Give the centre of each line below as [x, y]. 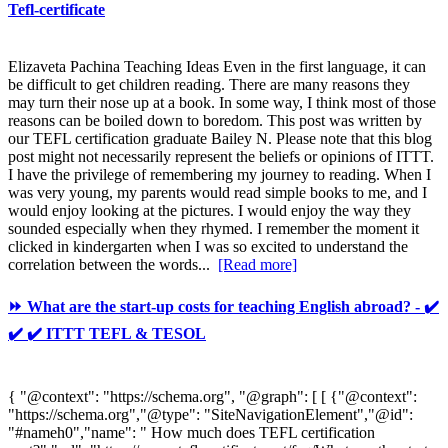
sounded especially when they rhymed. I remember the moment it [213, 228]
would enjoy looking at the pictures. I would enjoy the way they [209, 210]
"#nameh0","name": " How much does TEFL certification [191, 433]
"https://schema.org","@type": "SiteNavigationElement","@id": [210, 415]
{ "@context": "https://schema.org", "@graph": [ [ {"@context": [212, 397]
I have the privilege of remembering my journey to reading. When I [219, 174]
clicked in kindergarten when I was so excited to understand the [208, 246]
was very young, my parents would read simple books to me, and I [217, 192]
